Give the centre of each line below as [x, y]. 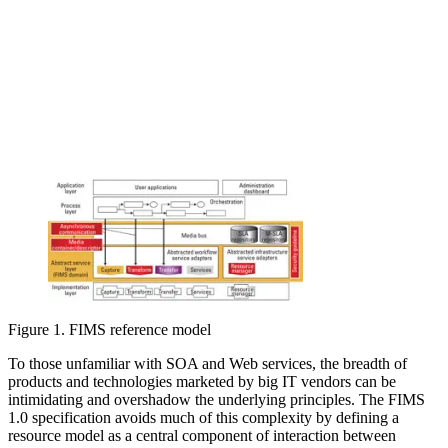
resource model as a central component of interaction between [202, 436]
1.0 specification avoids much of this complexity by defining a [203, 418]
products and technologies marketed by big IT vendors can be [202, 382]
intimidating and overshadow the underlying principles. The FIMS [216, 400]
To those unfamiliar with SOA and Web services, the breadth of [207, 364]
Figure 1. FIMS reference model [109, 330]
